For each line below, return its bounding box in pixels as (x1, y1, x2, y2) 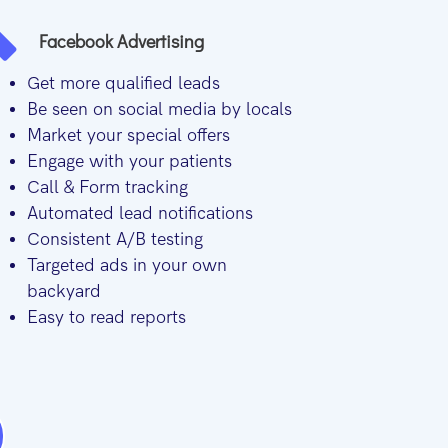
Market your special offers (27, 126, 231, 146)
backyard (27, 282, 102, 302)
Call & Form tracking (27, 178, 189, 198)
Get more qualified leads (27, 74, 221, 94)
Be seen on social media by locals (27, 100, 293, 120)
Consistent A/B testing (27, 230, 204, 250)
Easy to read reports (27, 308, 187, 328)
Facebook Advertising (39, 29, 205, 54)
